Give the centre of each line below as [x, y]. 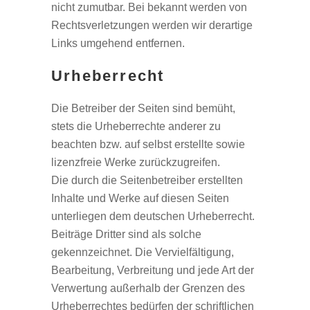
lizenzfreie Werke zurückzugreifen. [136, 162]
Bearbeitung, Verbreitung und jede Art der [153, 270]
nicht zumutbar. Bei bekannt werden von [149, 7]
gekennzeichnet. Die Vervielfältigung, [143, 252]
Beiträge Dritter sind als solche [126, 234]
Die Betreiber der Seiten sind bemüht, [143, 108]
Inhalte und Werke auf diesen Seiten [140, 198]
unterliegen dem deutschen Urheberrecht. [153, 216]
